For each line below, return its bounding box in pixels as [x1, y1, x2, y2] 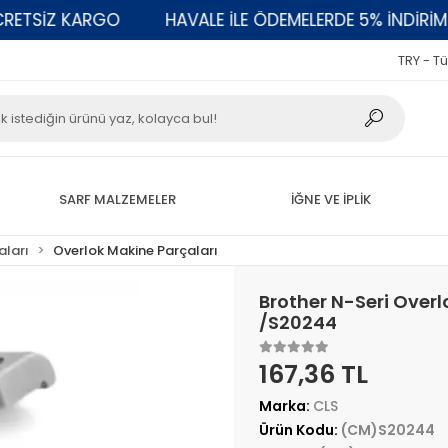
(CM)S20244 [340, 420, 435, 440]
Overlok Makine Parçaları [53, 241, 219, 260]
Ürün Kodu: [258, 420, 341, 440]
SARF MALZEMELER [58, 189, 176, 209]
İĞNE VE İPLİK [290, 189, 371, 209]
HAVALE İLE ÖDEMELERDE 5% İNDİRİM [127, 7, 410, 32]
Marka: [258, 396, 313, 416]
